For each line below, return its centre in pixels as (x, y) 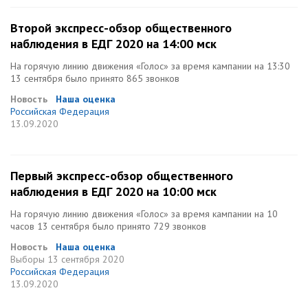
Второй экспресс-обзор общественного (121, 28)
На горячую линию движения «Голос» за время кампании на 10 (144, 214)
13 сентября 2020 (86, 259)
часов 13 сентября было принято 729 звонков (108, 226)
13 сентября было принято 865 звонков (95, 78)
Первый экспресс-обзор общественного (122, 176)
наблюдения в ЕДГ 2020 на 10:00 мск (113, 191)
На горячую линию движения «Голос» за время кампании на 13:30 (150, 66)
